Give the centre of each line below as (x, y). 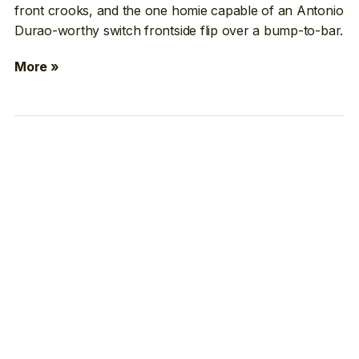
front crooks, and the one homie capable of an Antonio (179, 10)
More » (37, 67)
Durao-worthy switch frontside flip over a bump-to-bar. (179, 30)
